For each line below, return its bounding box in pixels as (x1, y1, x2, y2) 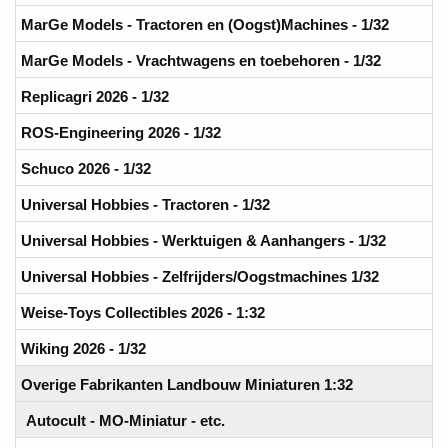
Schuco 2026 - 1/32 (21, 159, 151, 177)
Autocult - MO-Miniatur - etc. (26, 411, 225, 429)
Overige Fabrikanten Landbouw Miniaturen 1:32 (21, 375, 353, 393)
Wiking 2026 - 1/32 (21, 339, 146, 357)
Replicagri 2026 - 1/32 (21, 87, 169, 105)
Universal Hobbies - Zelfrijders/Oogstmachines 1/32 (21, 267, 379, 285)
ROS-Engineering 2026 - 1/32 (21, 123, 221, 141)
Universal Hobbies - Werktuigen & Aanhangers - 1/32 (21, 231, 386, 249)
